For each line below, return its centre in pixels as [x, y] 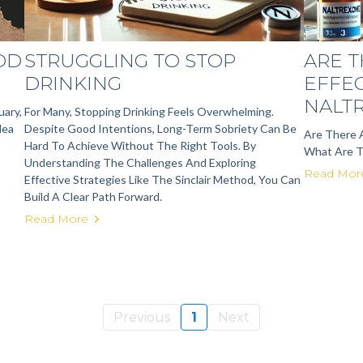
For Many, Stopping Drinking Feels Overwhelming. [149, 111]
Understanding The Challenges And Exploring [140, 162]
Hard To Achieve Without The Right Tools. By [140, 145]
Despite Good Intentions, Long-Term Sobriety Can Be [160, 128]
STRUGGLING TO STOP [130, 61]
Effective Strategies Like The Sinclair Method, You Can [162, 179]
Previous [142, 317]
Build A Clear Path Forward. [93, 196]
